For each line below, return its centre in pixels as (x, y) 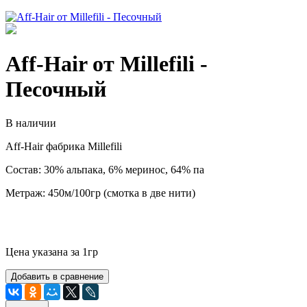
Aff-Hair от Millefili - (107, 64)
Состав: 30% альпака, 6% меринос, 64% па (105, 169)
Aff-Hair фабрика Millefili (64, 146)
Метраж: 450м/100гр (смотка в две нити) (100, 193)
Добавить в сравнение (57, 276)
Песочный (56, 89)
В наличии (31, 123)
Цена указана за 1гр (52, 251)
